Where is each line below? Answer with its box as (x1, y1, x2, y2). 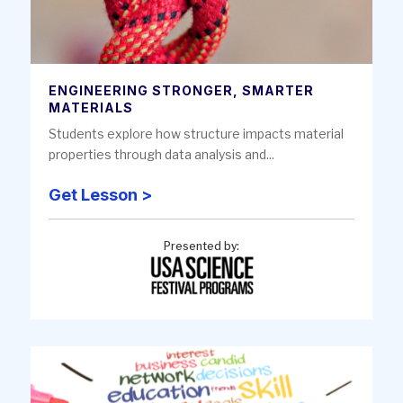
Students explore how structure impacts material (49, 126, 344, 142)
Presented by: (164, 239, 239, 254)
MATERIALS (49, 100, 133, 116)
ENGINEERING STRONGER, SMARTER (49, 83, 314, 99)
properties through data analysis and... (49, 147, 274, 163)
